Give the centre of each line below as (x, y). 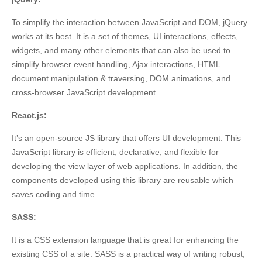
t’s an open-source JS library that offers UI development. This (127, 138)
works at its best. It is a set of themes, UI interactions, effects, (125, 37)
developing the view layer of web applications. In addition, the (125, 166)
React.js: (29, 116)
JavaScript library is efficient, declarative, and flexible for (115, 152)
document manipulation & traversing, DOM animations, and (121, 79)
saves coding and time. (54, 194)
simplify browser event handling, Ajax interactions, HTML (116, 65)
